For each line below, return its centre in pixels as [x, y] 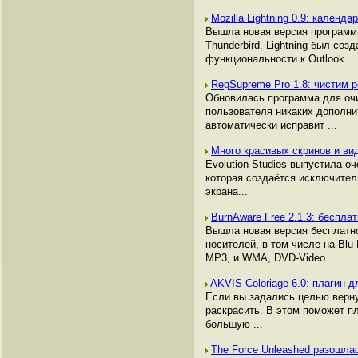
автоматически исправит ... [271, 125]
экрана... [227, 191]
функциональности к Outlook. [276, 59]
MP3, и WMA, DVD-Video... [270, 258]
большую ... [234, 324]
